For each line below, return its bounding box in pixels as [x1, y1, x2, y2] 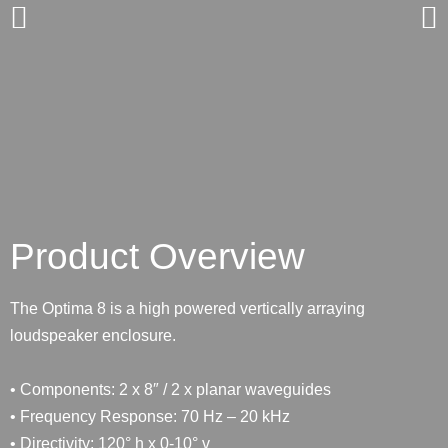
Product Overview [10, 236, 305, 277]
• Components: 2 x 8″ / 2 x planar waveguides [10, 381, 331, 398]
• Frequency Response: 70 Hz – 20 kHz [10, 408, 290, 425]
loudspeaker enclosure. [10, 327, 180, 344]
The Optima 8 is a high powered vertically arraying [10, 300, 365, 317]
